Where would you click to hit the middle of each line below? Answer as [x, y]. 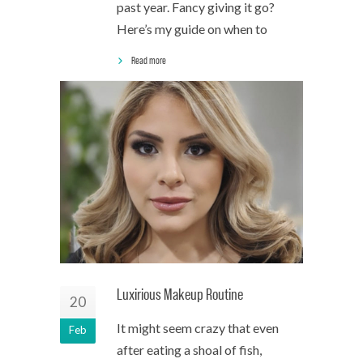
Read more [149, 60]
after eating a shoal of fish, [189, 350]
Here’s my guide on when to [192, 29]
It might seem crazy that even [198, 328]
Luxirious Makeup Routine [180, 295]
